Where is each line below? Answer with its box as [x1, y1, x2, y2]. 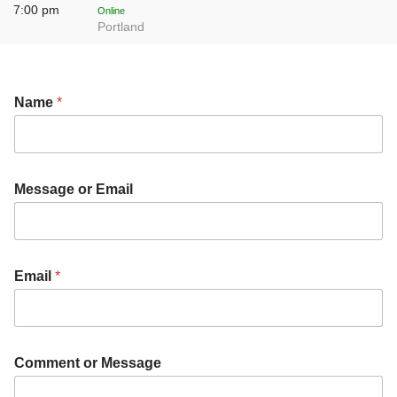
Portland [97, 20, 144, 34]
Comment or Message [14, 355, 161, 371]
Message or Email [14, 182, 133, 198]
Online [97, 5, 125, 16]
